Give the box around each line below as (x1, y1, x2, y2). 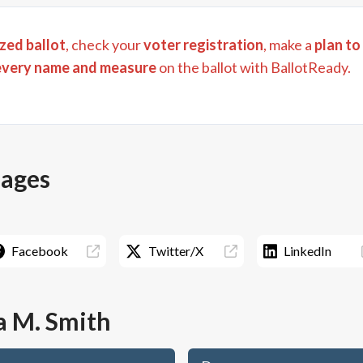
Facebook (11, 243, 68, 258)
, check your (66, 36, 141, 53)
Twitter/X (148, 243, 204, 258)
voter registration (143, 36, 263, 53)
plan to (314, 36, 361, 53)
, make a (263, 36, 312, 53)
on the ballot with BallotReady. (156, 58, 351, 76)
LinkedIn (284, 243, 332, 258)
